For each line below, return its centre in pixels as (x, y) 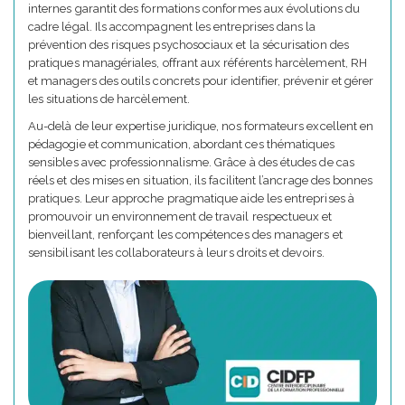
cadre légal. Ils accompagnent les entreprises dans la (172, 27)
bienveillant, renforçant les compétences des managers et (185, 235)
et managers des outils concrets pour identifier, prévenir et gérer (201, 81)
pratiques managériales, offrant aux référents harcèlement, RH (198, 63)
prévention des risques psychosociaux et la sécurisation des (188, 45)
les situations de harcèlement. (109, 99)
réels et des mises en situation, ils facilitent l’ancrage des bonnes (201, 181)
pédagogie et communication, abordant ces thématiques (182, 145)
